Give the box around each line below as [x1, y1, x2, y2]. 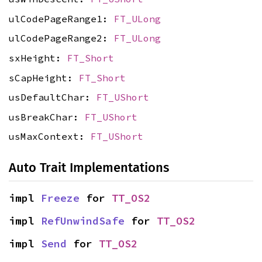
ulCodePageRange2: [9, 32, 114, 44]
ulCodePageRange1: [9, 12, 114, 25]
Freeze [41, 191, 80, 205]
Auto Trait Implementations [9, 160, 169, 176]
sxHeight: [9, 52, 67, 64]
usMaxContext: [9, 130, 91, 143]
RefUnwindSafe [41, 214, 125, 228]
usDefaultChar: [9, 91, 96, 104]
